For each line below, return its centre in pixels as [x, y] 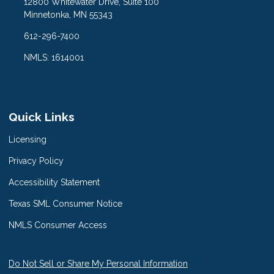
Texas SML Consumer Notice [65, 204]
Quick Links [42, 117]
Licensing [28, 139]
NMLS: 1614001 [54, 58]
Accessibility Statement [54, 182]
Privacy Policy [36, 161]
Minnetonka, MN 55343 [68, 15]
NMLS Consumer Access [58, 225]
